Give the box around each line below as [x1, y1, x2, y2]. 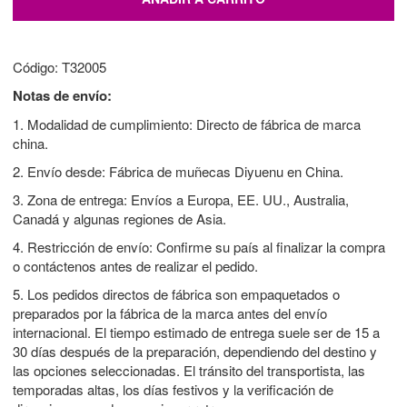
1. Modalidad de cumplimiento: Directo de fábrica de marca [13, 114, 361, 134]
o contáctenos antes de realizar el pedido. [13, 255, 258, 275]
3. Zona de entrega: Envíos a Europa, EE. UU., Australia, [13, 189, 349, 209]
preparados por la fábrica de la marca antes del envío [13, 303, 327, 323]
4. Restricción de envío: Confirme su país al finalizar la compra [13, 236, 385, 256]
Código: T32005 [13, 56, 106, 76]
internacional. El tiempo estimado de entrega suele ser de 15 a [13, 322, 380, 342]
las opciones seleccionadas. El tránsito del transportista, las [13, 360, 365, 380]
